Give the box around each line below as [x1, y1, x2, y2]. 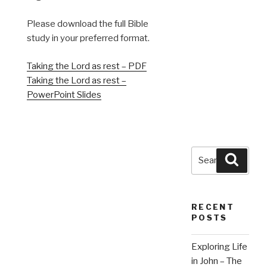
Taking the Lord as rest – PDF [27, 60, 147, 72]
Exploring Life [191, 241, 247, 252]
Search [191, 147, 223, 159]
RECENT [191, 201, 235, 212]
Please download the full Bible [27, 18, 148, 30]
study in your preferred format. [27, 33, 150, 44]
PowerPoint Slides [27, 89, 101, 100]
